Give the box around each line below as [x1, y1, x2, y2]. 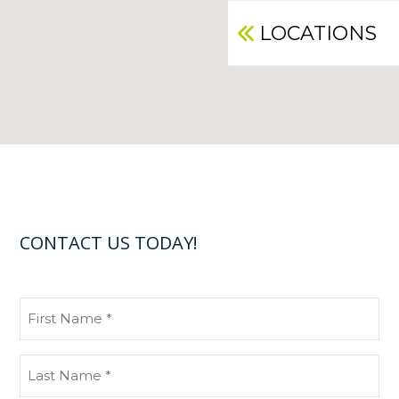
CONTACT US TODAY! [20, 231, 199, 255]
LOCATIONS [259, 20, 377, 45]
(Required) [21, 343, 83, 357]
